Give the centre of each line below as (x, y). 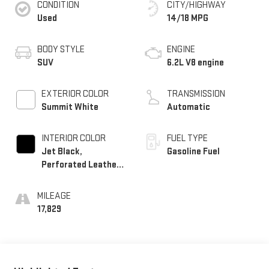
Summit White (70, 107)
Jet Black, (62, 151)
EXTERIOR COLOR (75, 94)
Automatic (189, 107)
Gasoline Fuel (193, 151)
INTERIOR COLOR (73, 138)
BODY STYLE (61, 49)
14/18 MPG (188, 18)
